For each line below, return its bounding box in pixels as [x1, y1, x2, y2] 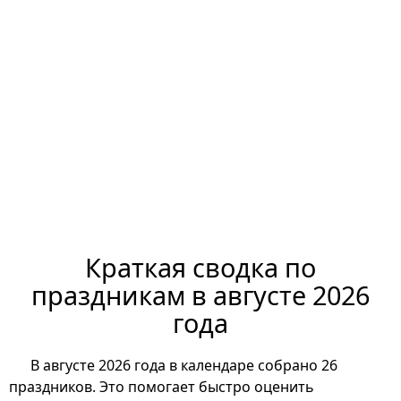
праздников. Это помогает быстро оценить [9, 377, 314, 397]
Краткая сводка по [85, 250, 316, 286]
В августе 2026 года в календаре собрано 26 [30, 355, 337, 376]
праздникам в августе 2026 [31, 277, 370, 313]
